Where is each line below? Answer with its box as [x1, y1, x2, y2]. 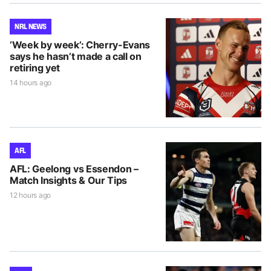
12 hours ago [10, 190, 51, 200]
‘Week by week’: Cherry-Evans [10, 38, 151, 51]
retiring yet [10, 61, 60, 74]
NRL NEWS [15, 21, 47, 31]
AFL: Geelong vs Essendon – [10, 162, 139, 175]
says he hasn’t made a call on [10, 50, 142, 62]
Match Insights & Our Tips [10, 174, 127, 186]
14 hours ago [10, 77, 52, 87]
